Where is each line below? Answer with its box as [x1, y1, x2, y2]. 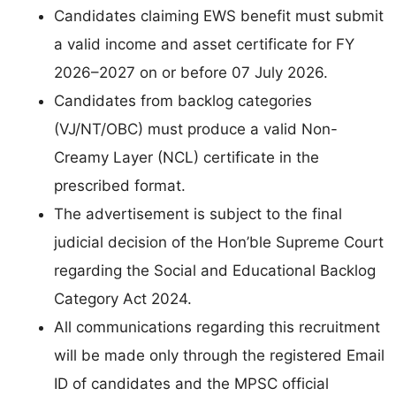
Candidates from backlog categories [54, 92, 312, 110]
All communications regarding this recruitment [54, 318, 380, 337]
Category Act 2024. [54, 290, 192, 308]
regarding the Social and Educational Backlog [54, 262, 376, 280]
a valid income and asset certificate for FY [54, 35, 354, 54]
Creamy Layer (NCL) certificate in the [54, 148, 319, 167]
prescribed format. [54, 177, 186, 195]
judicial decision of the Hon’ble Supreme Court [54, 233, 384, 252]
